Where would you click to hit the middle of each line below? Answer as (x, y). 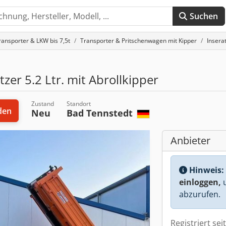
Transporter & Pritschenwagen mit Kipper (138, 41)
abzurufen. (200, 194)
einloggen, (200, 182)
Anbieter (190, 140)
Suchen (204, 16)
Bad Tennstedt (101, 113)
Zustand (42, 104)
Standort (78, 104)
